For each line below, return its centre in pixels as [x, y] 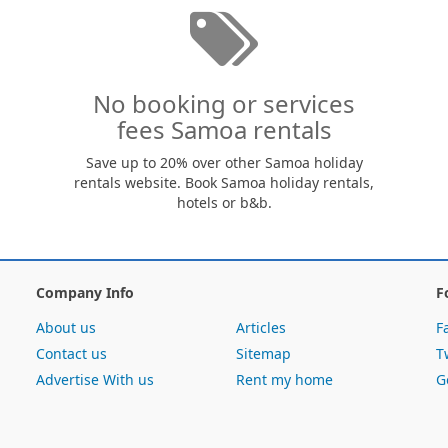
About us [66, 327]
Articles [261, 327]
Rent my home [284, 379]
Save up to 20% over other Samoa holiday [224, 162]
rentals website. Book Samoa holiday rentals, [224, 182]
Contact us [71, 353]
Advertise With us [95, 379]
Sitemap [263, 353]
